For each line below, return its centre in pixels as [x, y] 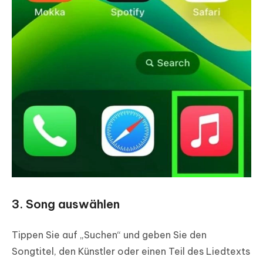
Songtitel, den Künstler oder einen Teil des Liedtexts [131, 252]
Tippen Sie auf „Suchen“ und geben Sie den [109, 235]
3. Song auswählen [66, 204]
